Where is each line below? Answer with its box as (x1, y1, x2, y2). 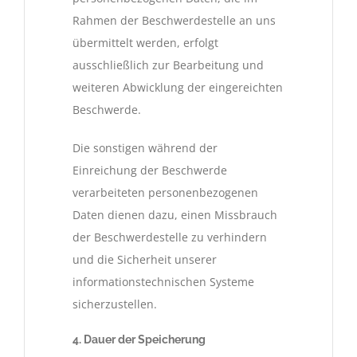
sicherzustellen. (73, 296, 157, 312)
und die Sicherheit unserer (73, 251, 217, 267)
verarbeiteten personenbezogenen (73, 184, 258, 200)
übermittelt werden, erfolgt (73, 34, 218, 50)
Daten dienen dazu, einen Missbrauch (73, 206, 277, 222)
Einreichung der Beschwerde (73, 162, 227, 178)
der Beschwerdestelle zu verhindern (73, 229, 267, 245)
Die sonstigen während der (73, 139, 218, 155)
